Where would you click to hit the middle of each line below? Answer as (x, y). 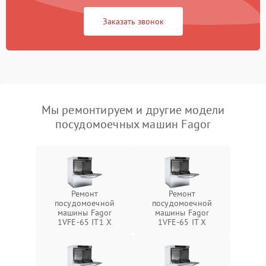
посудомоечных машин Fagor (133, 124)
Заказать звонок (133, 21)
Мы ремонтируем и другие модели (133, 110)
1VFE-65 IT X (182, 222)
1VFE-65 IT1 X (85, 222)
